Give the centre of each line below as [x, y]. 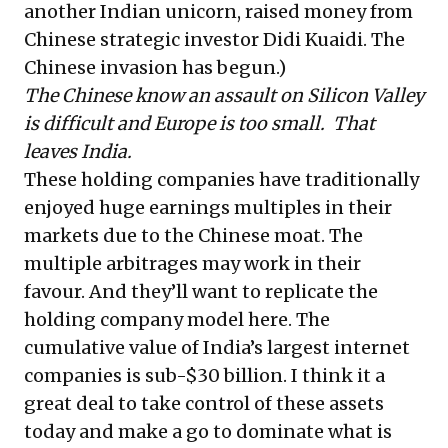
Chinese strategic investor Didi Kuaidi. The [214, 39]
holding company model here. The [177, 319]
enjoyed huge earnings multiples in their [208, 207]
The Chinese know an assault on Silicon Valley [224, 95]
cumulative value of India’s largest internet [217, 347]
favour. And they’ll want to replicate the [201, 291]
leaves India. [78, 151]
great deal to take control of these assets [204, 403]
